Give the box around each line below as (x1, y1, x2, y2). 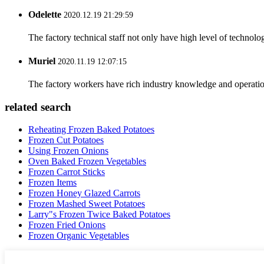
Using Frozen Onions (28, 146, 108, 156)
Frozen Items (28, 177, 77, 188)
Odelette (28, 9, 61, 20)
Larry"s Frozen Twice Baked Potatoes (28, 209, 170, 220)
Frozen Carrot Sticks (28, 167, 105, 177)
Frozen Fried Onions (28, 220, 105, 230)
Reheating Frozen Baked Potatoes (28, 124, 154, 135)
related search (5, 100, 71, 113)
